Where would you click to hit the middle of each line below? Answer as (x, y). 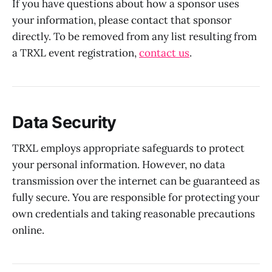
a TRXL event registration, (76, 53)
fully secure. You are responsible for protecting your (136, 198)
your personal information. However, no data (119, 165)
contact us (164, 53)
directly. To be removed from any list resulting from (134, 37)
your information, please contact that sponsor (122, 20)
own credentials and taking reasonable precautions (134, 214)
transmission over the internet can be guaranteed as (136, 181)
